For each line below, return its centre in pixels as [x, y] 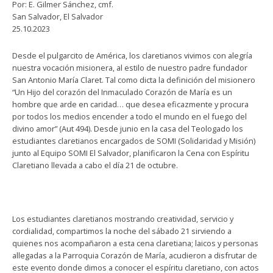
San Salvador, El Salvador [58, 16]
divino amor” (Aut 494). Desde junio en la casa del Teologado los [128, 128]
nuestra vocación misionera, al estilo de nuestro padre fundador [130, 67]
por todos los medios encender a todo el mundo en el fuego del [129, 116]
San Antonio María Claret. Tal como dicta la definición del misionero [134, 80]
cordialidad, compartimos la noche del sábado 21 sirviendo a [122, 231]
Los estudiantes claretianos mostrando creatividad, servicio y [123, 218]
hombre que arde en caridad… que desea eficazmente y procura [130, 104]
